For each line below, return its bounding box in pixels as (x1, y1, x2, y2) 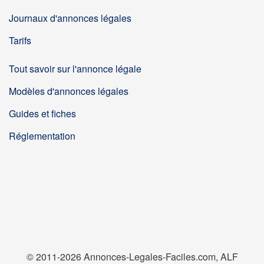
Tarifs (9, 34, 31, 47)
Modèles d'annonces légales (9, 84, 128, 98)
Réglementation (9, 129, 75, 143)
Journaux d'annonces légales (9, 11, 131, 25)
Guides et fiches (9, 107, 76, 120)
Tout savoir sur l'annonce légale (9, 62, 141, 75)
